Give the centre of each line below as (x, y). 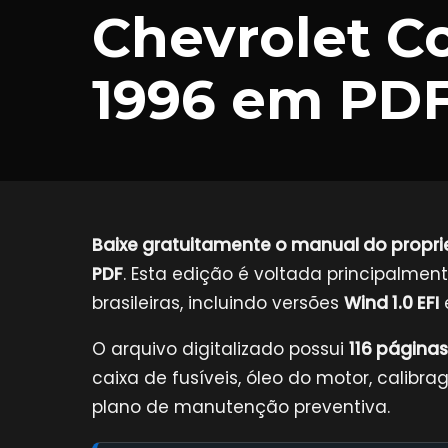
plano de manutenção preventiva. (241, 407)
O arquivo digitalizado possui (220, 349)
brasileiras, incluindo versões (218, 303)
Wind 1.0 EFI (391, 303)
